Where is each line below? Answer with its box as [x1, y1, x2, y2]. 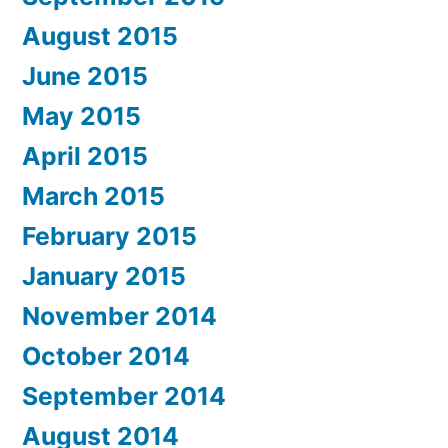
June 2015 [22, 61, 148, 92]
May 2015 [22, 101, 141, 132]
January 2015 [22, 261, 186, 292]
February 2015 [22, 221, 197, 252]
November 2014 [22, 301, 217, 332]
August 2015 [22, 21, 178, 52]
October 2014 [22, 341, 190, 372]
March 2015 [22, 181, 165, 212]
